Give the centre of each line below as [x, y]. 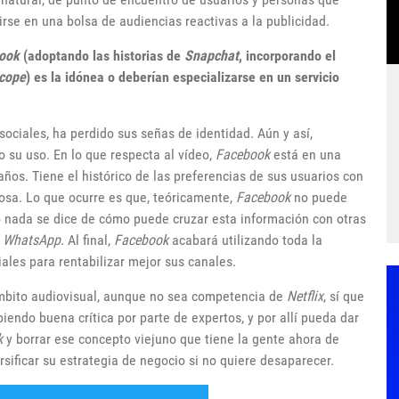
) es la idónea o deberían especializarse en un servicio [183, 77]
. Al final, [87, 240]
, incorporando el [287, 56]
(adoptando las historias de [102, 56]
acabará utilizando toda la [245, 240]
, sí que [344, 296]
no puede [319, 197]
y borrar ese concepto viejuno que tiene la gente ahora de [171, 339]
